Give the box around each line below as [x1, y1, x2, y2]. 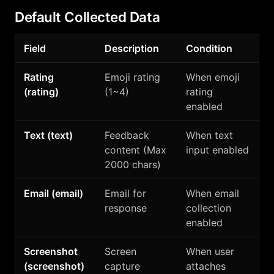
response [105, 202, 147, 214]
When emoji [186, 71, 240, 83]
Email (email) [24, 187, 83, 199]
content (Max [105, 144, 166, 156]
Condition [186, 42, 232, 54]
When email [186, 187, 239, 199]
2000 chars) [105, 158, 161, 171]
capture [105, 260, 140, 272]
